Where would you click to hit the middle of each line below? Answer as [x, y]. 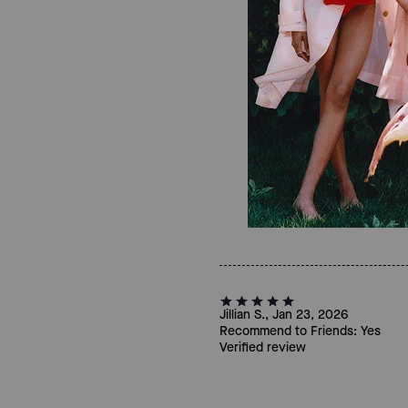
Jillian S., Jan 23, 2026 [283, 315]
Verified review [262, 347]
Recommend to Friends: [288, 331]
